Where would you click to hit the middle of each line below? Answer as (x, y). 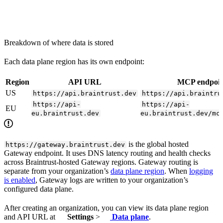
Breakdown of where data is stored (59, 43)
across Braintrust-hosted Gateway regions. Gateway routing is (101, 162)
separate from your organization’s (57, 171)
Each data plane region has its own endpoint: (74, 62)
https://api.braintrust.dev (85, 94)
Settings (79, 217)
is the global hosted (158, 144)
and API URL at (31, 217)
